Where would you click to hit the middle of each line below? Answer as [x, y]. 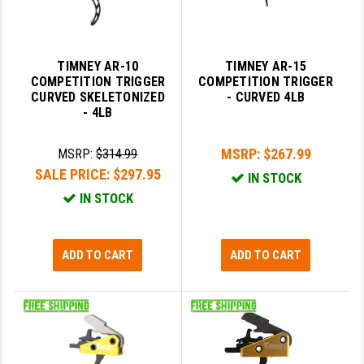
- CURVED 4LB [266, 97]
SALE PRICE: [74, 175]
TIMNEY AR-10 [98, 67]
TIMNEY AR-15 [266, 67]
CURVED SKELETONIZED [98, 97]
